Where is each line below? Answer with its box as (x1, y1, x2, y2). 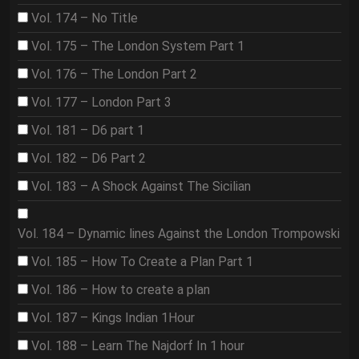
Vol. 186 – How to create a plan (31, 282, 210, 297)
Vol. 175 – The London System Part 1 (31, 38, 244, 54)
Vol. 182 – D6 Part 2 (31, 151, 146, 166)
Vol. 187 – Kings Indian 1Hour (31, 310, 195, 325)
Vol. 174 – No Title (31, 10, 138, 26)
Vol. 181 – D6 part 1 (31, 123, 144, 138)
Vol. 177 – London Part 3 (31, 95, 171, 110)
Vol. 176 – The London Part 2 (31, 67, 197, 82)
